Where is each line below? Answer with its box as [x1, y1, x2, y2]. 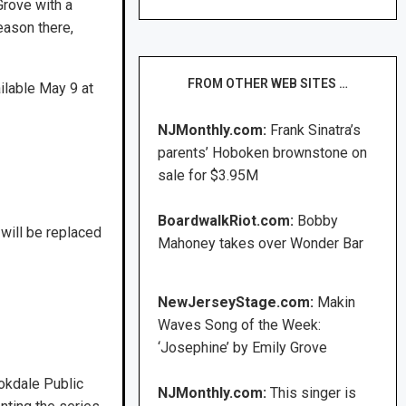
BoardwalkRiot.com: [158, 212, 298, 230]
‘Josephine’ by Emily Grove [158, 339, 328, 357]
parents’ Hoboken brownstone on [158, 144, 368, 162]
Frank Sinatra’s [270, 121, 362, 140]
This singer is [270, 384, 357, 402]
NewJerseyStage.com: [158, 294, 314, 312]
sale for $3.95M [158, 167, 259, 185]
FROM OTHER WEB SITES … [188, 76, 349, 92]
